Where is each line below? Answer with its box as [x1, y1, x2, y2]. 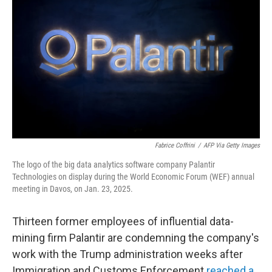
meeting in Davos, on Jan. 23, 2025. [12, 184, 133, 194]
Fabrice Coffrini [155, 141, 195, 149]
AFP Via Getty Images [203, 141, 260, 149]
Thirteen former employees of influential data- [12, 215, 234, 228]
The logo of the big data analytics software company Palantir [12, 160, 215, 169]
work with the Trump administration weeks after [12, 248, 243, 260]
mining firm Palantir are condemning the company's [12, 231, 259, 244]
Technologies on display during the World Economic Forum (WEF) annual [12, 172, 254, 182]
